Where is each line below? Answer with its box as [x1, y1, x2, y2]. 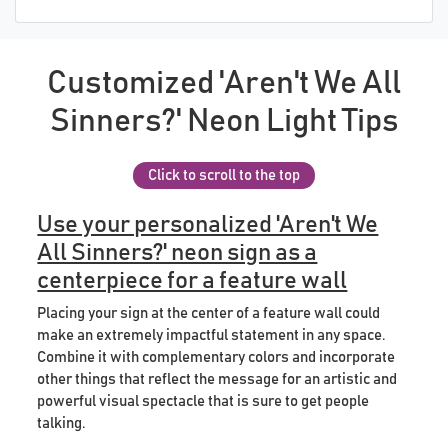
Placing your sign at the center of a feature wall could [37, 305, 381, 321]
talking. [37, 415, 86, 431]
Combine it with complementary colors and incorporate [37, 349, 396, 365]
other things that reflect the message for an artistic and [37, 371, 398, 387]
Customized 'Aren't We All [47, 67, 401, 100]
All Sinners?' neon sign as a [37, 240, 318, 265]
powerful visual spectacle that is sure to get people [37, 393, 370, 409]
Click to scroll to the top [148, 167, 300, 183]
